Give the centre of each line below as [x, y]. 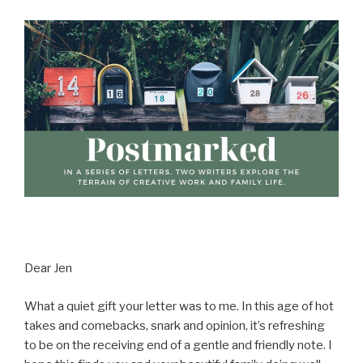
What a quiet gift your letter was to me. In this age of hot [179, 306]
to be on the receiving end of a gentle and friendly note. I [178, 345]
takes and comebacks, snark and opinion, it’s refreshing [175, 325]
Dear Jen [48, 269]
